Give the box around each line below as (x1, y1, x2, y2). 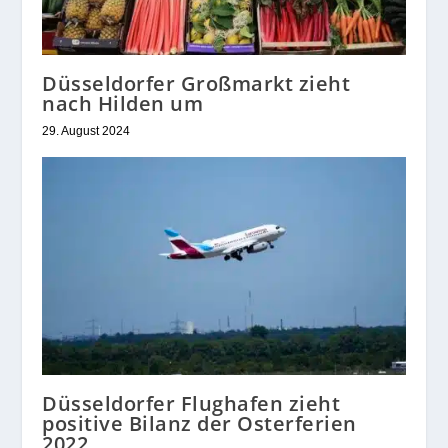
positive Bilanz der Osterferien (42, 410, 357, 438)
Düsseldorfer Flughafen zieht (42, 390, 341, 418)
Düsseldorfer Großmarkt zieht (42, 70, 351, 98)
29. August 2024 (42, 124, 131, 139)
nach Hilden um (42, 90, 204, 118)
